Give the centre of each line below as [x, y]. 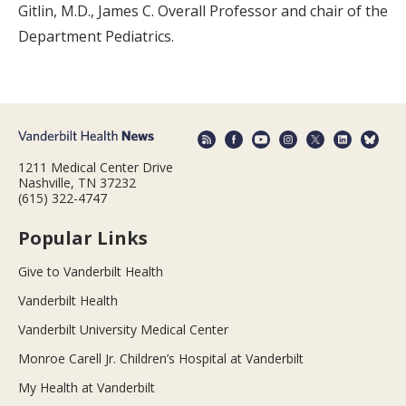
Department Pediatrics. [96, 37]
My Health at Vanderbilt [87, 387]
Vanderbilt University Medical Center [123, 329]
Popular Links [83, 237]
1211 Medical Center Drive [96, 167]
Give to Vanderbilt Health [91, 271]
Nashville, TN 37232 [77, 182]
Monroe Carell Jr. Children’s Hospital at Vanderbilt [161, 358]
